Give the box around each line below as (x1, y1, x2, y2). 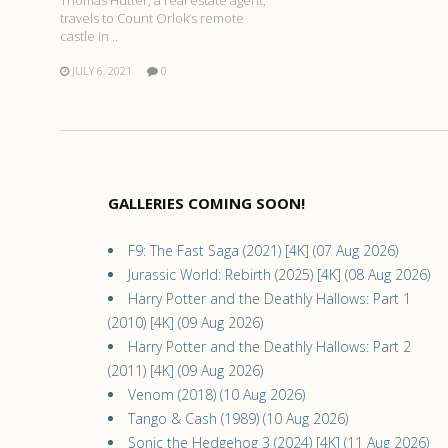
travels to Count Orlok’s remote (60, 9, 244, 28)
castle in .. (60, 27, 118, 46)
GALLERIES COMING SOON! (108, 193, 305, 214)
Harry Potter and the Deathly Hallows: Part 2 (128, 337, 411, 357)
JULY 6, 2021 (72, 63, 132, 79)
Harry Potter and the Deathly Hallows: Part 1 (128, 289, 411, 309)
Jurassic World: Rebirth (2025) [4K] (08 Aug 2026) (128, 265, 430, 285)
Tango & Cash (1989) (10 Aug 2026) (128, 409, 348, 429)
